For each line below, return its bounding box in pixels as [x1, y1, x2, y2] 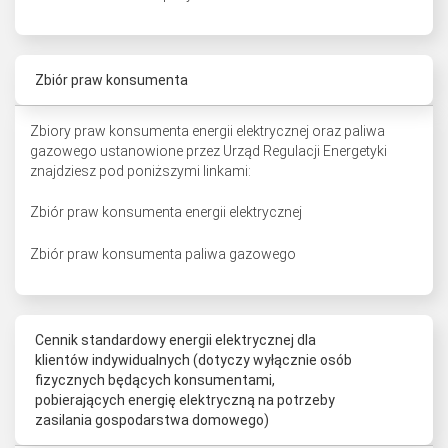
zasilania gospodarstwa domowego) [35, 412, 269, 428]
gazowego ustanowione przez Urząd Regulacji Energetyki [30, 143, 387, 159]
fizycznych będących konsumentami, [35, 372, 275, 388]
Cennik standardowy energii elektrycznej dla [35, 332, 316, 348]
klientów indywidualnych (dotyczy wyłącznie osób [35, 352, 352, 368]
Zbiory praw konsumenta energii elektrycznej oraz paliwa [30, 123, 385, 139]
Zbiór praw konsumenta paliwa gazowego [30, 246, 296, 262]
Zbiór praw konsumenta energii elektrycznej [30, 204, 302, 220]
